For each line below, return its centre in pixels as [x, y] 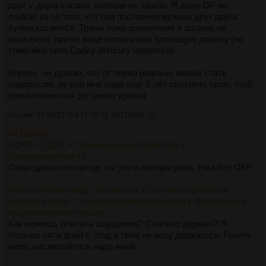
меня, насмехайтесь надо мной [72, 246]
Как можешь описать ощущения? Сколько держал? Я [118, 223]
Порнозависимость [47, 156]
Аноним [20, 115]
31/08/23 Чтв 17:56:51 [72, 115]
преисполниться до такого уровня [77, 95]
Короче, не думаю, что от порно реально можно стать [118, 72]
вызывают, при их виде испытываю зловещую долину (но [126, 39]
